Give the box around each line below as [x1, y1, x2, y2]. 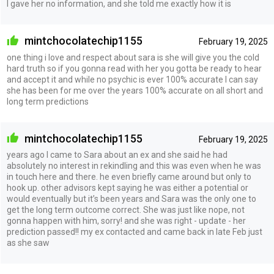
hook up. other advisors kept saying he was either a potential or [6, 183, 248, 193]
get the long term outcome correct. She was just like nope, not [6, 205, 245, 215]
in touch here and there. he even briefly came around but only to [6, 172, 251, 182]
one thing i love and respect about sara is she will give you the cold [6, 52, 259, 62]
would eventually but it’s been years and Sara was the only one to [6, 194, 256, 204]
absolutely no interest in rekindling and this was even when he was [6, 161, 261, 171]
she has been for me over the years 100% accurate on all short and [6, 85, 263, 95]
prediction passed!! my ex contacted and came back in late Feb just [6, 227, 262, 237]
